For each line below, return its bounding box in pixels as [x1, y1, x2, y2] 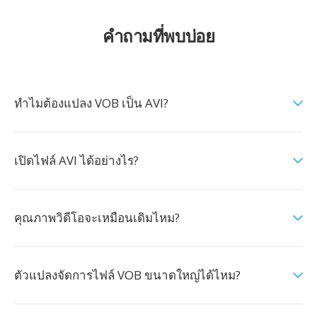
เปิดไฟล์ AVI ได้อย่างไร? [14, 152, 139, 168]
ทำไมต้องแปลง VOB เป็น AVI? [14, 95, 168, 111]
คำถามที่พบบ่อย [102, 24, 215, 47]
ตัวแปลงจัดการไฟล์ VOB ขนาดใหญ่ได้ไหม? [14, 267, 241, 283]
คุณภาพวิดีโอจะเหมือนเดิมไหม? [14, 209, 180, 226]
